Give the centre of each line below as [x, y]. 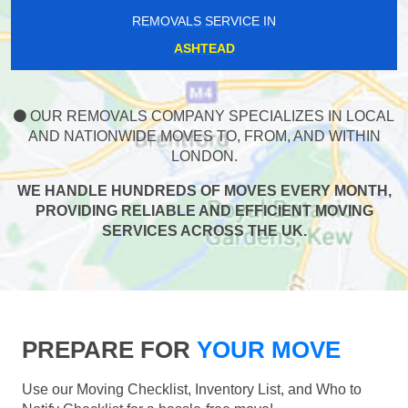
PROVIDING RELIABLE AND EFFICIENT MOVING [204, 211]
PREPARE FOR [106, 350]
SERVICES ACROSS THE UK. [204, 231]
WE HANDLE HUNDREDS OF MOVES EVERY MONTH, [204, 191]
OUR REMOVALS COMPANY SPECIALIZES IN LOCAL [210, 117]
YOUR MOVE [265, 350]
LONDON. [204, 157]
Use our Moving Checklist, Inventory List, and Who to [192, 390]
